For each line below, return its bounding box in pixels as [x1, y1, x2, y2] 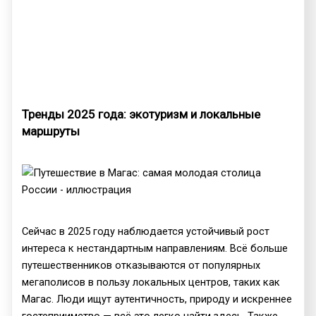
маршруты [22, 123, 80, 138]
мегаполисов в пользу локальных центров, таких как [22, 275, 281, 288]
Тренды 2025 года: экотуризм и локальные [22, 107, 261, 121]
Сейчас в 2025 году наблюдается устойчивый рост [22, 224, 270, 238]
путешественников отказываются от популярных [22, 258, 261, 272]
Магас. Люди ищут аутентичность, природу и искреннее [22, 292, 293, 305]
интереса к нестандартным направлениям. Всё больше [22, 241, 288, 255]
